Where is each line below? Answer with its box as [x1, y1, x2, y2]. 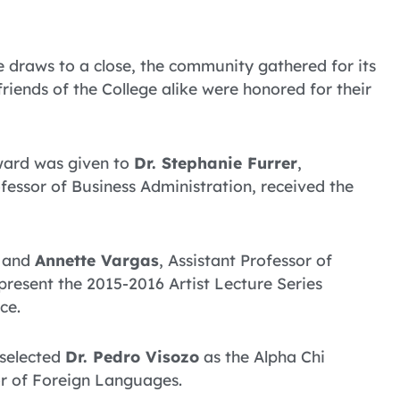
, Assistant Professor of [159, 249, 332, 270]
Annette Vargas [35, 249, 159, 270]
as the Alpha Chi [199, 346, 325, 367]
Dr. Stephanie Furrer [134, 152, 297, 172]
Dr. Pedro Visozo [65, 346, 199, 367]
